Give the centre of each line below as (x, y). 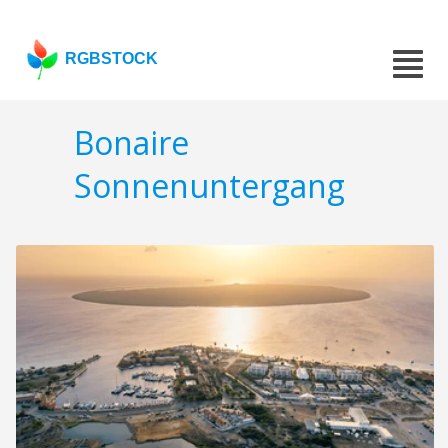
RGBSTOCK (112, 58)
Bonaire (131, 143)
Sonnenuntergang (209, 186)
